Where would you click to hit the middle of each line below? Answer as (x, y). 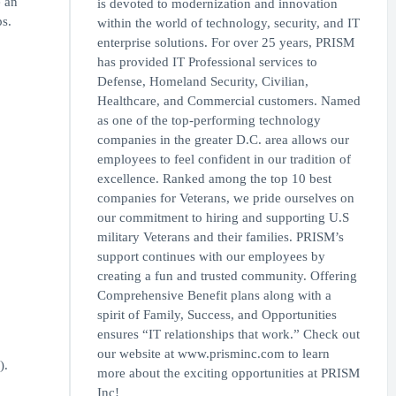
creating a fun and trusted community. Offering (227, 276)
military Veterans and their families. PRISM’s (220, 237)
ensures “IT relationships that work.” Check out (228, 334)
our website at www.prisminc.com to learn (213, 354)
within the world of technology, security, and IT (228, 23)
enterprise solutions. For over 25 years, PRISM (225, 42)
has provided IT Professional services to (207, 62)
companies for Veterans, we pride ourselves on (225, 198)
